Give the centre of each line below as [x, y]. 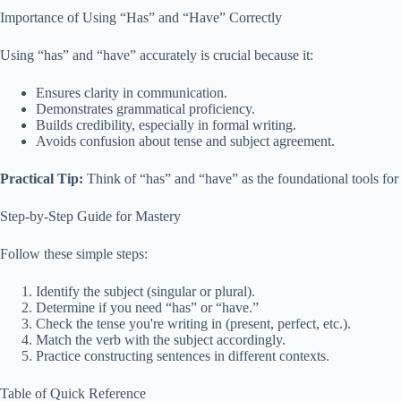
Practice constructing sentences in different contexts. [183, 356]
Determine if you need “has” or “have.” [147, 307]
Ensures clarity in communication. [132, 93]
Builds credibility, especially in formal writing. [166, 125]
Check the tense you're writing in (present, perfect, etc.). [193, 324]
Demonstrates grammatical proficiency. [145, 109]
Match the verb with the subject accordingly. [161, 340]
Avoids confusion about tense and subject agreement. [185, 141]
